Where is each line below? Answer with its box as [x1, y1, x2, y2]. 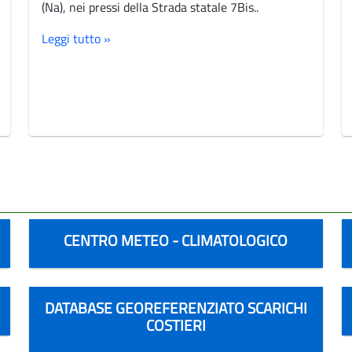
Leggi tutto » [42, 28, 112, 48]
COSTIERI [145, 313, 206, 336]
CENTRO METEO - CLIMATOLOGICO [64, 228, 288, 251]
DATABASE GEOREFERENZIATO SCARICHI [44, 295, 307, 319]
